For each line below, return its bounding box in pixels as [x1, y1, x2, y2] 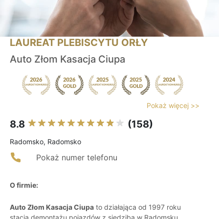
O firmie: [10, 181, 38, 190]
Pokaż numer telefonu [36, 153, 117, 163]
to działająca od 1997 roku [94, 203, 181, 212]
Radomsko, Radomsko [10, 137, 81, 146]
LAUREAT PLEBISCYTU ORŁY [10, 37, 148, 49]
